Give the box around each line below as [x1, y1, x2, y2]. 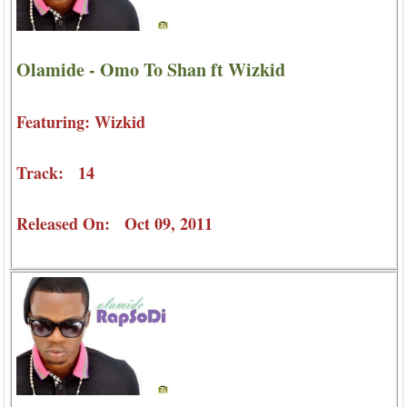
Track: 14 [16, 161, 94, 185]
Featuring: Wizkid [16, 110, 145, 134]
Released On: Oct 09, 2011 [16, 212, 213, 236]
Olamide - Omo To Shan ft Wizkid [16, 56, 285, 83]
